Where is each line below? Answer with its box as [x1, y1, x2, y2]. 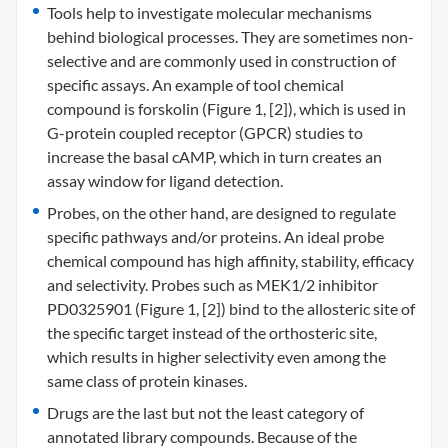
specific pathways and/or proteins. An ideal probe [47, 227, 384, 247]
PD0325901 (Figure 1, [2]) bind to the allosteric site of [47, 299, 415, 319]
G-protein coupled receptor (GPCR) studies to [47, 123, 363, 143]
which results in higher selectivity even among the [47, 347, 386, 367]
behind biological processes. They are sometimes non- [47, 27, 414, 47]
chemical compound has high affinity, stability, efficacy [47, 251, 414, 271]
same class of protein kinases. [47, 371, 247, 391]
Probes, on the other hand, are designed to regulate [47, 203, 396, 223]
